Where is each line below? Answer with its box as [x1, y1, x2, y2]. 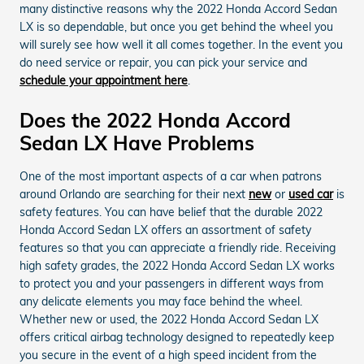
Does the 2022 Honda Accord [19, 108, 291, 132]
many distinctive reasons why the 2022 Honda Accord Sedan [19, 2, 337, 16]
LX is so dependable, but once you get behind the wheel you [19, 19, 333, 34]
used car [288, 187, 333, 201]
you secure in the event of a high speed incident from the [19, 348, 317, 362]
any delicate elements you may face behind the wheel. [19, 294, 302, 309]
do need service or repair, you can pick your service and [19, 55, 307, 70]
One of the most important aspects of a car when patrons [19, 169, 322, 184]
